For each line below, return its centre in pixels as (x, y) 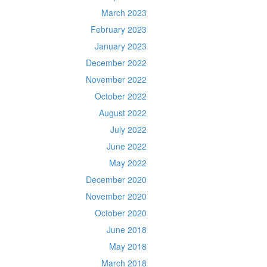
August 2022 (122, 113)
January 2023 (120, 46)
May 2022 (128, 163)
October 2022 (120, 96)
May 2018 (128, 246)
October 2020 (120, 213)
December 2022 (116, 63)
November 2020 (116, 196)
